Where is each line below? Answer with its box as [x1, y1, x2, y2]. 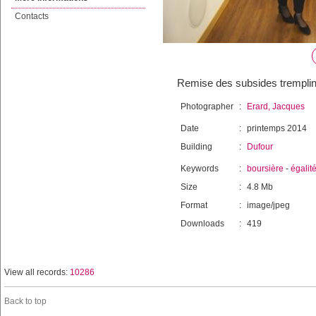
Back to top [4, 296, 47, 306]
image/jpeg [247, 200, 290, 210]
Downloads [181, 219, 224, 229]
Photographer [181, 102, 233, 111]
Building [181, 142, 212, 152]
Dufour [247, 142, 273, 152]
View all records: [4, 267, 70, 277]
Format [181, 200, 207, 210]
